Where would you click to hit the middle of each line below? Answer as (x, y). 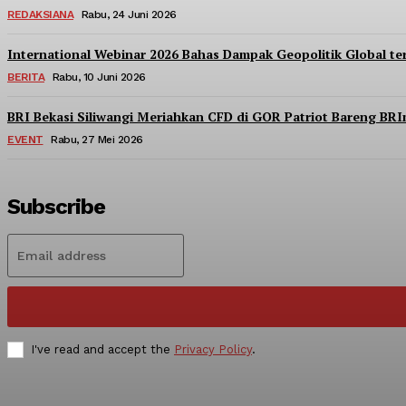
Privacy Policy (213, 349)
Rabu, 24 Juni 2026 (129, 14)
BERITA (26, 77)
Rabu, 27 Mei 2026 (97, 139)
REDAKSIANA (40, 14)
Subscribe (56, 206)
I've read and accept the (102, 349)
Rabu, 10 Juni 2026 (99, 77)
